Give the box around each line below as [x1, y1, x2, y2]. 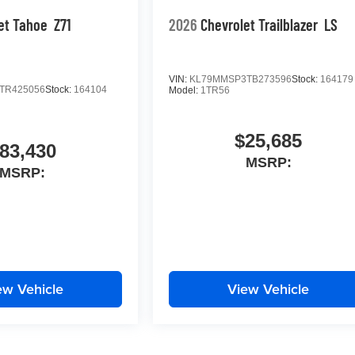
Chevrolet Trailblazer [200, 15, 319, 35]
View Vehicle [227, 279, 310, 300]
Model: [169, 84, 201, 96]
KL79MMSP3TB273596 [189, 73, 292, 85]
